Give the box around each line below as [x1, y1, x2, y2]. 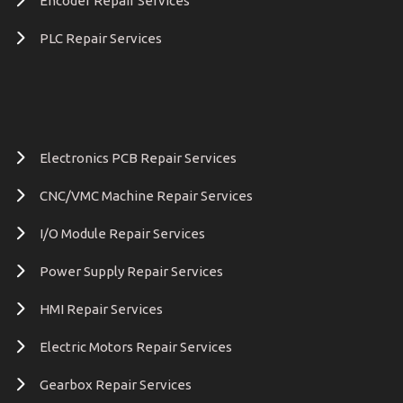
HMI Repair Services [40, 300, 163, 317]
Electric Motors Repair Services [40, 338, 232, 354]
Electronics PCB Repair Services [40, 149, 237, 166]
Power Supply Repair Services [40, 263, 223, 279]
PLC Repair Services [40, 30, 162, 46]
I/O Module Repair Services [40, 225, 205, 241]
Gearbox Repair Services [40, 376, 192, 392]
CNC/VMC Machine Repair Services [40, 187, 253, 203]
